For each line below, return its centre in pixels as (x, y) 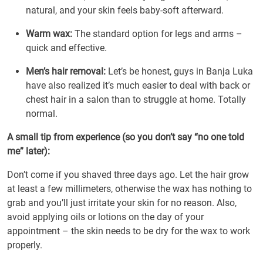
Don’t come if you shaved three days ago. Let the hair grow (128, 175)
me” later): (28, 151)
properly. (25, 245)
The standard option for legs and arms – (157, 34)
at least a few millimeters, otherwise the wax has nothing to (129, 189)
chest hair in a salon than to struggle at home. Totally (136, 100)
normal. (42, 114)
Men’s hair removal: (66, 71)
